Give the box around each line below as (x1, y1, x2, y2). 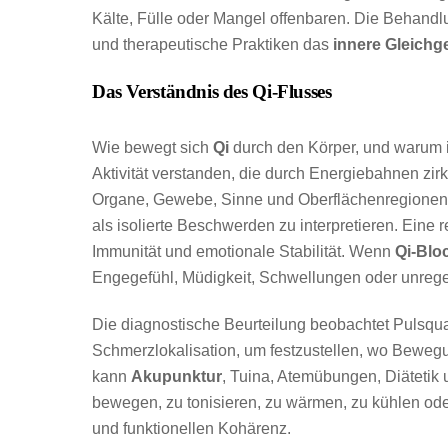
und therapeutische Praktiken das (92, 35, 333, 53)
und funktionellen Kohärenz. (92, 420, 291, 438)
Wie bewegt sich (92, 139, 213, 157)
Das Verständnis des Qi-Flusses (92, 80, 332, 102)
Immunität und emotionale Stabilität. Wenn (92, 243, 395, 261)
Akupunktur (131, 368, 222, 386)
